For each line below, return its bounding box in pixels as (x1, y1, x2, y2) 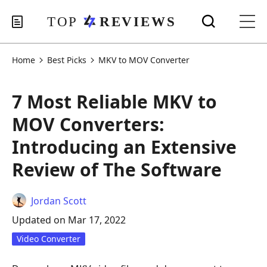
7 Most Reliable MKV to (12, 89, 217, 114)
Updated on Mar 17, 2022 (12, 213, 126, 226)
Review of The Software (12, 157, 222, 182)
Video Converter (17, 233, 80, 244)
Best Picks (47, 54, 86, 66)
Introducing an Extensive (12, 135, 237, 159)
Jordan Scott (31, 194, 86, 207)
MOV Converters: (12, 112, 164, 136)
